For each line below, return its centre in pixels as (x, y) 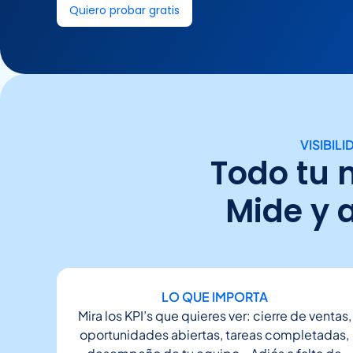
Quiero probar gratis (124, 10)
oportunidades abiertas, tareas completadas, (214, 334)
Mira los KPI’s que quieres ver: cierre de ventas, (214, 316)
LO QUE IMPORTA (214, 297)
